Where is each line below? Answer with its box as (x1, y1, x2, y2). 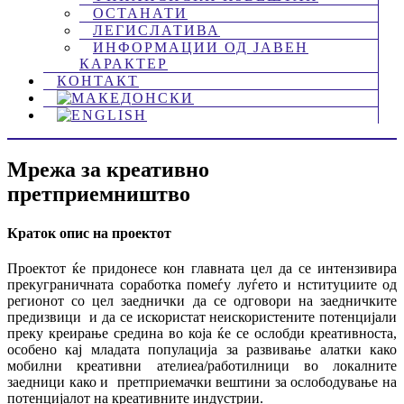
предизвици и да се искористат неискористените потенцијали (7, 309, 397, 326)
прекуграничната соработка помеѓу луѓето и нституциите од (7, 277, 397, 293)
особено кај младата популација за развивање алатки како (7, 342, 397, 358)
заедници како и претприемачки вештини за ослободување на (7, 374, 397, 390)
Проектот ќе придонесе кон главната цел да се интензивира (7, 261, 397, 277)
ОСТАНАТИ (93, 5, 188, 21)
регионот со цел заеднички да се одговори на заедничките (7, 293, 397, 309)
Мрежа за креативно (7, 157, 209, 181)
